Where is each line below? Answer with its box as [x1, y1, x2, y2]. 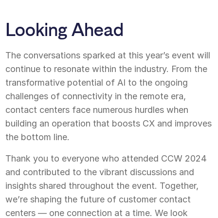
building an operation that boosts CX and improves [5, 118, 212, 128]
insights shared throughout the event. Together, [5, 180, 199, 191]
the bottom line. [5, 131, 70, 142]
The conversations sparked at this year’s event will [5, 50, 211, 60]
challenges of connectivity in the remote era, [5, 91, 186, 101]
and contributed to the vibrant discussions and [5, 166, 195, 177]
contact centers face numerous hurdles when [5, 104, 189, 115]
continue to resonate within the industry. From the [5, 63, 208, 74]
